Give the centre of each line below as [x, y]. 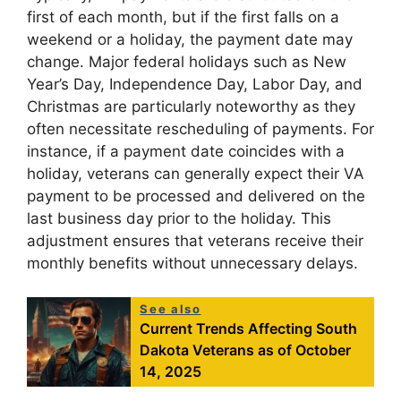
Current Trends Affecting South [249, 329]
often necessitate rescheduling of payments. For [200, 128]
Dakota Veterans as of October [246, 350]
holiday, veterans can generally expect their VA [196, 173]
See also [171, 309]
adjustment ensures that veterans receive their [195, 240]
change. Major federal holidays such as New [187, 61]
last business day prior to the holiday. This [179, 218]
